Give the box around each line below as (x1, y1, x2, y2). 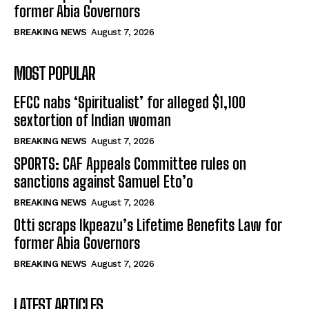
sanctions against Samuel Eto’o (14, 172, 193, 191)
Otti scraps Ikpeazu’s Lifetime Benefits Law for (14, 215, 282, 235)
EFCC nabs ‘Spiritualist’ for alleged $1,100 (14, 92, 246, 112)
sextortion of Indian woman (14, 110, 171, 130)
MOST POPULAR (14, 63, 95, 83)
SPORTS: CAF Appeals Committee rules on (14, 154, 246, 173)
